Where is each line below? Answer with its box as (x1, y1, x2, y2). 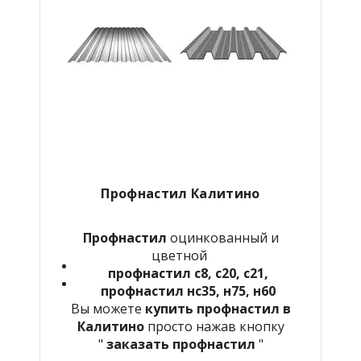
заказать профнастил (106, 334, 255, 353)
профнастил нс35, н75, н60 (100, 281, 276, 300)
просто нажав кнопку (147, 317, 284, 335)
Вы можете (70, 299, 145, 317)
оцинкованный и (166, 228, 279, 247)
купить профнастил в (144, 299, 291, 317)
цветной (151, 246, 210, 264)
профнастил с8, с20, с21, (107, 263, 268, 282)
